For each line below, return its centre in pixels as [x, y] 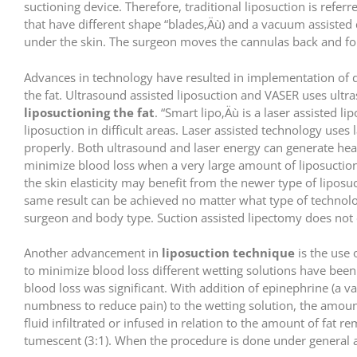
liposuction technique [228, 253]
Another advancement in [93, 253]
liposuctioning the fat [89, 112]
